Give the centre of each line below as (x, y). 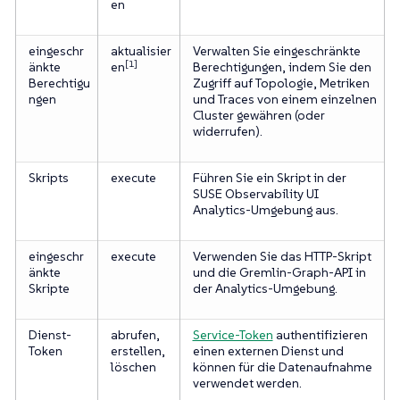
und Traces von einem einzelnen (284, 99)
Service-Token (233, 334)
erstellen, (137, 350)
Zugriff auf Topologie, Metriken (281, 83)
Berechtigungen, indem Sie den (282, 67)
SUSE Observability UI (255, 193)
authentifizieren (320, 334)
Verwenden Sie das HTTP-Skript (282, 256)
